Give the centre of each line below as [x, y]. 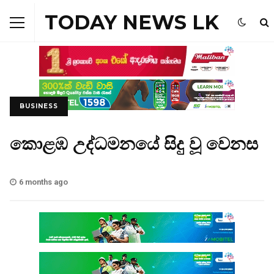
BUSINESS [39, 106]
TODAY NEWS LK [132, 22]
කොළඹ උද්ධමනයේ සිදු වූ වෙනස [134, 144]
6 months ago [43, 182]
